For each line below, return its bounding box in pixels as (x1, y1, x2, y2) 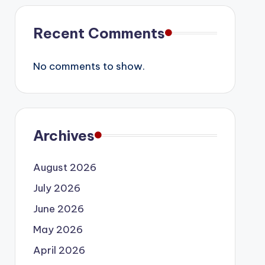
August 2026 (33, 160, 96, 174)
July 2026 (33, 181, 80, 195)
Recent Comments (33, 24, 165, 42)
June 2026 (33, 202, 84, 215)
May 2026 (33, 222, 83, 236)
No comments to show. (33, 59, 145, 73)
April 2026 (33, 243, 85, 257)
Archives (33, 126, 95, 144)
